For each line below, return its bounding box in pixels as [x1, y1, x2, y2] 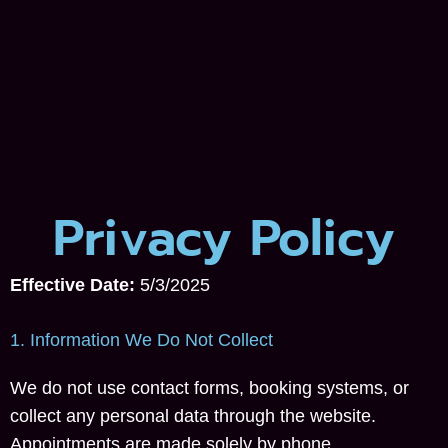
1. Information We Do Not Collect [10, 330, 273, 350]
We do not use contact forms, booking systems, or [10, 378, 409, 398]
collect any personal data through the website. [10, 406, 376, 426]
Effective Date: [10, 275, 135, 295]
